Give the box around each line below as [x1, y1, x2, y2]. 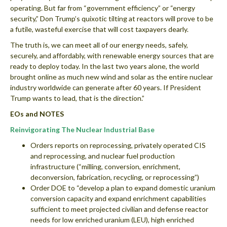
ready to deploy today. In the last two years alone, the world [10, 61, 199, 70]
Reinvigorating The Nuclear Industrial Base [10, 125, 155, 134]
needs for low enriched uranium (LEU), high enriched [30, 215, 194, 224]
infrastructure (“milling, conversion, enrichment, [30, 162, 180, 171]
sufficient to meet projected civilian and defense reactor [30, 204, 208, 213]
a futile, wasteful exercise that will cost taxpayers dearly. [10, 24, 188, 33]
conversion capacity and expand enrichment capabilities [30, 194, 206, 203]
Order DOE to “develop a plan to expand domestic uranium [30, 183, 215, 192]
